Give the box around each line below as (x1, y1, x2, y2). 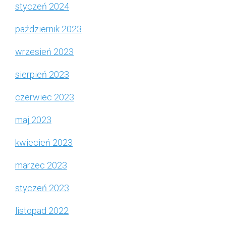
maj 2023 (15, 115, 51, 126)
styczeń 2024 (15, 1, 69, 12)
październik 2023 (15, 24, 82, 35)
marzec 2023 (15, 160, 67, 171)
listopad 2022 (15, 205, 69, 216)
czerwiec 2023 (15, 92, 74, 103)
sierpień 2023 (15, 69, 69, 80)
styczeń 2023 (15, 183, 69, 194)
